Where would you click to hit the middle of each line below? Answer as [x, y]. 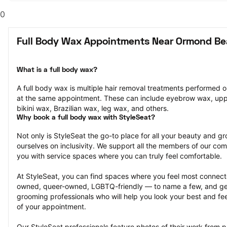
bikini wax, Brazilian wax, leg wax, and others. [93, 108]
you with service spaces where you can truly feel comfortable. [119, 156]
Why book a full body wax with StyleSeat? [86, 118]
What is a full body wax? [57, 70]
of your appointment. [51, 206]
